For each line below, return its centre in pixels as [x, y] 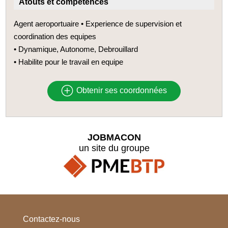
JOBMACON [114, 137]
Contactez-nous [51, 219]
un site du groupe [114, 148]
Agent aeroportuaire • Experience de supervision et [98, 23]
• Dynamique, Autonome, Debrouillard [76, 49]
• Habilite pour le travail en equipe [69, 62]
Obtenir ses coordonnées [120, 91]
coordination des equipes [55, 36]
